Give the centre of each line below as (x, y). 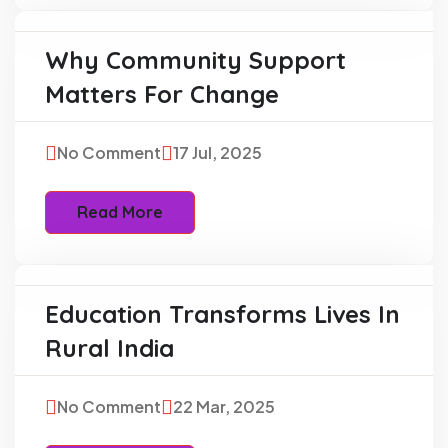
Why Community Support (195, 59)
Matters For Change (162, 93)
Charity (81, 330)
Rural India (109, 347)
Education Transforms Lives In (222, 313)
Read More (120, 211)
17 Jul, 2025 (217, 152)
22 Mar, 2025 (224, 406)
